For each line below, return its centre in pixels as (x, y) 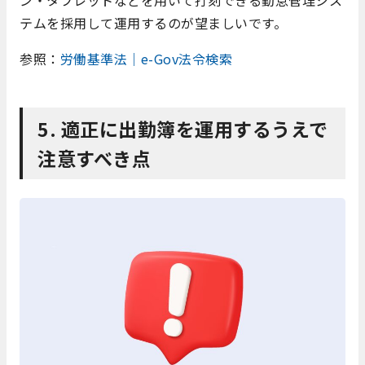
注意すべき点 (94, 158)
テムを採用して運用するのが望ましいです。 (153, 23)
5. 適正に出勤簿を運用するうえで (183, 129)
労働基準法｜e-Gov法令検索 (146, 59)
